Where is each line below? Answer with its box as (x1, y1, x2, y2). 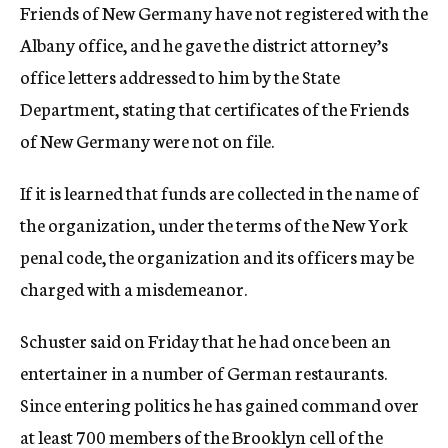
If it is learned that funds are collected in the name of (20, 179, 419, 205)
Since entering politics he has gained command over (20, 391, 419, 417)
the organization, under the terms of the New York (20, 211, 408, 237)
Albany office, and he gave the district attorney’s (20, 31, 388, 57)
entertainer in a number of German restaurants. (20, 359, 387, 385)
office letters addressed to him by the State (20, 63, 340, 89)
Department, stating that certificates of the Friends (20, 95, 409, 121)
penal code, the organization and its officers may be (20, 243, 414, 269)
